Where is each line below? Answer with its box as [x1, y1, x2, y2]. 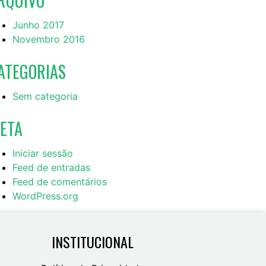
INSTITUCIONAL [52, 230, 134, 252]
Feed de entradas [12, 161, 90, 173]
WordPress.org [12, 189, 78, 202]
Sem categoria [12, 90, 78, 102]
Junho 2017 [12, 18, 64, 31]
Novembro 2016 [12, 33, 85, 45]
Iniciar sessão [12, 147, 73, 159]
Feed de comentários [12, 175, 107, 188]
